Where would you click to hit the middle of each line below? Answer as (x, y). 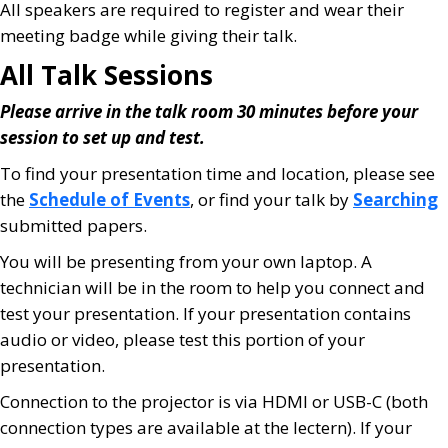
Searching (395, 199)
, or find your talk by (271, 199)
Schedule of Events (109, 199)
